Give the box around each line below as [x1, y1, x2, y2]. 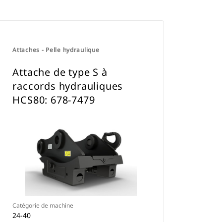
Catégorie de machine [12, 201, 74, 210]
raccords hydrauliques [12, 79, 123, 93]
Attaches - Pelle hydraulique [12, 46, 100, 54]
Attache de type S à [12, 65, 108, 79]
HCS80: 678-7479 [12, 93, 95, 107]
